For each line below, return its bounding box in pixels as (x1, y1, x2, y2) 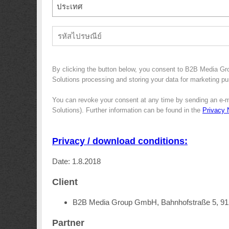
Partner (52, 217, 84, 228)
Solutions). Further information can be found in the (52, 106, 202, 114)
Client (52, 176, 78, 187)
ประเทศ (57, 2, 83, 11)
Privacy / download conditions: (52, 135, 188, 146)
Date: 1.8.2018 (52, 157, 101, 166)
